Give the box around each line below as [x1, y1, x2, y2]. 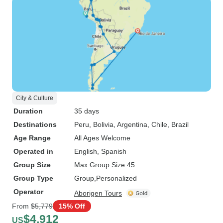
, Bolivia [89, 120, 113, 128]
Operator [13, 188, 43, 196]
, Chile [147, 120, 167, 128]
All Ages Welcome [74, 134, 130, 142]
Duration [13, 107, 43, 115]
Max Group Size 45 [74, 161, 135, 169]
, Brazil [167, 120, 189, 128]
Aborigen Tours [74, 189, 122, 197]
